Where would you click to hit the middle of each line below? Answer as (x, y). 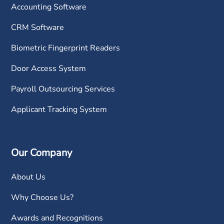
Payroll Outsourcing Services (63, 89)
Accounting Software (49, 7)
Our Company (42, 153)
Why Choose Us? (42, 198)
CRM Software (38, 27)
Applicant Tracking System (59, 109)
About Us (28, 177)
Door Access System (49, 68)
